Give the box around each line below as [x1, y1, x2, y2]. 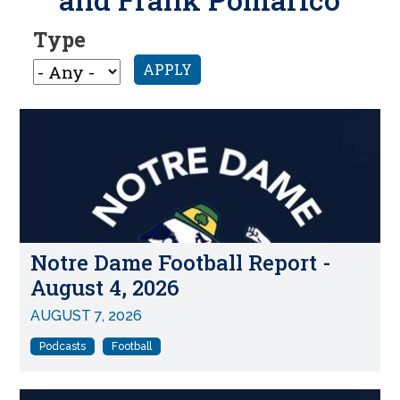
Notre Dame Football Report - [30, 248, 332, 278]
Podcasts [39, 339, 87, 353]
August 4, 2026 [30, 273, 180, 303]
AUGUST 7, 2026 [30, 306, 143, 324]
